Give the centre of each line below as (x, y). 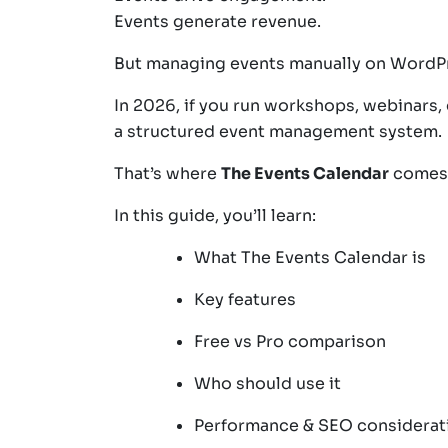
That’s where (167, 173)
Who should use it (267, 383)
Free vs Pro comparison (290, 341)
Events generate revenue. (217, 21)
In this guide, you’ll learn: (215, 215)
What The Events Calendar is (310, 257)
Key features (245, 299)
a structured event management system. (278, 131)
